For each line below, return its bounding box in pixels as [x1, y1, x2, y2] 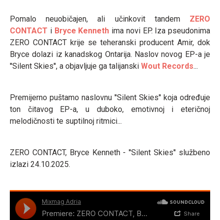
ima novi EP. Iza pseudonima [109, 26, 210, 35]
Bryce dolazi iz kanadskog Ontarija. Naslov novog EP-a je [10, 50, 210, 59]
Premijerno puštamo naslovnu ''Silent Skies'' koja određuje [10, 93, 210, 102]
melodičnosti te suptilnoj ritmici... [10, 116, 122, 126]
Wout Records [141, 61, 193, 71]
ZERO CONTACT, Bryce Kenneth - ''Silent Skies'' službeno [10, 148, 210, 157]
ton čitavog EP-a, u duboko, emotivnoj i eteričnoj [10, 105, 210, 114]
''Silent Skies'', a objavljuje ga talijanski [10, 61, 141, 71]
